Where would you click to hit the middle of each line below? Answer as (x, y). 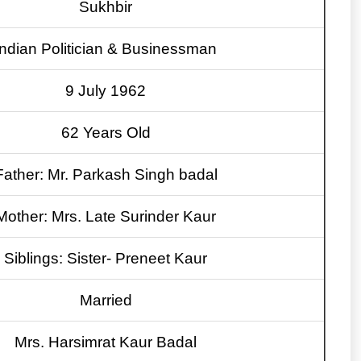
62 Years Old (106, 133)
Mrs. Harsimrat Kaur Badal (106, 342)
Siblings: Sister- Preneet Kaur (106, 259)
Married (106, 301)
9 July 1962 (106, 91)
